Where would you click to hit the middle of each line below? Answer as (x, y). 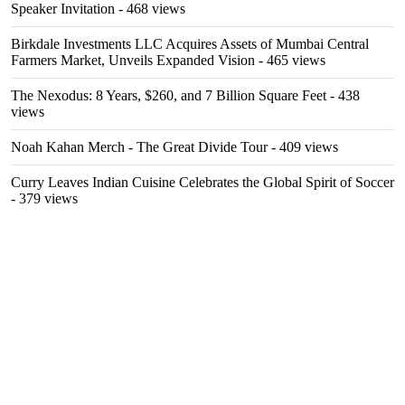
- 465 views (290, 60)
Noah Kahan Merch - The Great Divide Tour (139, 147)
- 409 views (303, 147)
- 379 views (44, 198)
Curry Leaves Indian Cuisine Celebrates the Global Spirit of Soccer (202, 182)
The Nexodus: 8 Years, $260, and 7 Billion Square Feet (169, 95)
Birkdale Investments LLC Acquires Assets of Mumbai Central (190, 44)
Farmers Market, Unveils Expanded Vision (133, 60)
